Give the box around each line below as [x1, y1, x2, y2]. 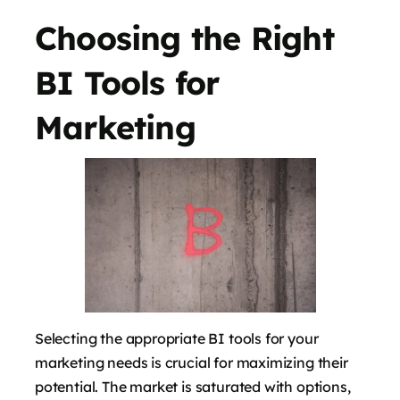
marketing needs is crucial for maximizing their [35, 353, 348, 371]
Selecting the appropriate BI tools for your [35, 329, 319, 347]
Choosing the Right [35, 17, 334, 58]
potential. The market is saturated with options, [35, 377, 351, 396]
